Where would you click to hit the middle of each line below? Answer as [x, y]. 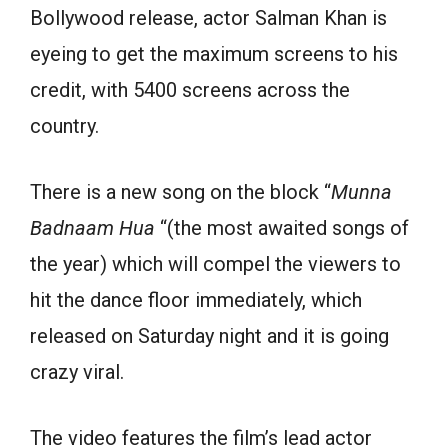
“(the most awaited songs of [282, 227]
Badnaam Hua [92, 227]
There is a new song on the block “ [180, 191]
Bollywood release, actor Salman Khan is [208, 17]
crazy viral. [77, 371]
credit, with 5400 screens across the [190, 89]
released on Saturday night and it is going [209, 335]
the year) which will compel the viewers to [215, 263]
